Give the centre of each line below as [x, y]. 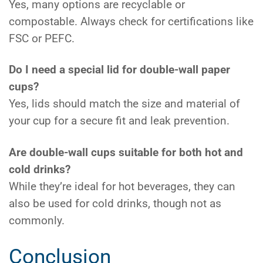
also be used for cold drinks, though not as [115, 203]
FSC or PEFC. [42, 39]
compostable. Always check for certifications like [131, 22]
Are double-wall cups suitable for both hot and [126, 152]
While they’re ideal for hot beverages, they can [122, 186]
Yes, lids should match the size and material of [124, 104]
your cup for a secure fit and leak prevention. [119, 121]
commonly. [37, 220]
